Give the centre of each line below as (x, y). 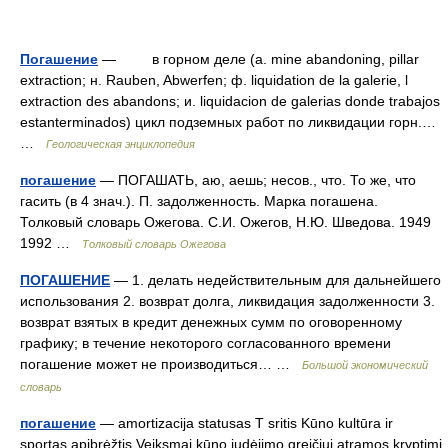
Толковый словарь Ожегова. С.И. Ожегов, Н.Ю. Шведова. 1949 (225, 222)
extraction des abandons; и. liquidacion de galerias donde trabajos (230, 101)
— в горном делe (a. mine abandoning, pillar (258, 59)
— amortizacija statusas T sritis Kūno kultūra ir (244, 423)
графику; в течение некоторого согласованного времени (205, 343)
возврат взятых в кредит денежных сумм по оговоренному (211, 322)
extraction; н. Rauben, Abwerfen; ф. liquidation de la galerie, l (214, 80)
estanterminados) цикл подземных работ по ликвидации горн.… (228, 122)
